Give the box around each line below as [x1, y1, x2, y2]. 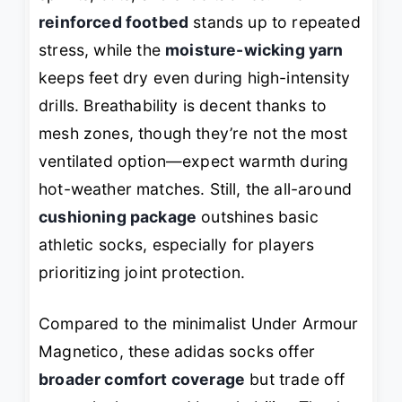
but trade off [245, 370, 345, 389]
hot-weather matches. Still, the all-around [39, 179, 353, 199]
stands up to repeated [188, 13, 361, 32]
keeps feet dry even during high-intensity [39, 68, 350, 88]
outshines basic [197, 207, 319, 227]
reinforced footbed [39, 13, 189, 32]
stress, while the [39, 40, 166, 60]
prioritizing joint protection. [39, 263, 246, 283]
